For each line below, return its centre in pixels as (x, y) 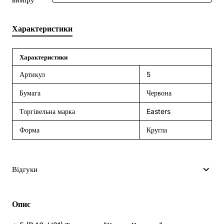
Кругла (157, 130)
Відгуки (25, 169)
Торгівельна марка (47, 111)
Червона (159, 93)
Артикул (32, 74)
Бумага (30, 93)
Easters (158, 111)
